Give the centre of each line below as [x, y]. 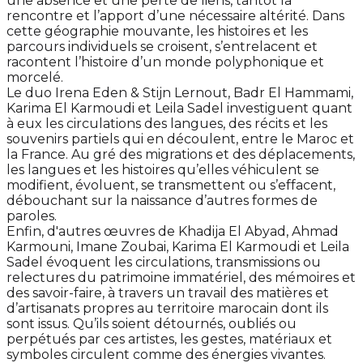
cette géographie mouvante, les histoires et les [157, 32]
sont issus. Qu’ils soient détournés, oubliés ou [152, 324]
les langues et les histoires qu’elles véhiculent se [163, 170]
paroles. [32, 216]
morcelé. [35, 78]
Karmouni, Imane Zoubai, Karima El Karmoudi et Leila [178, 247]
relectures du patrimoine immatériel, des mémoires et [181, 278]
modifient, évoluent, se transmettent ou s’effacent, [171, 186]
